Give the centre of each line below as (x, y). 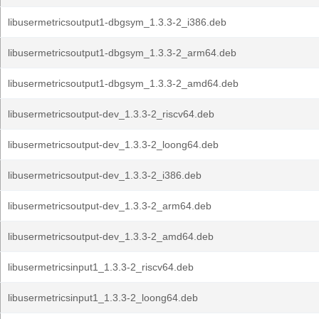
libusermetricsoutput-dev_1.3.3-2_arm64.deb (110, 206)
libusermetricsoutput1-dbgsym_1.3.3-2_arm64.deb (122, 53)
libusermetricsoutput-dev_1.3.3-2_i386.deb (105, 175)
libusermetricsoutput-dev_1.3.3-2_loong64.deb (113, 145)
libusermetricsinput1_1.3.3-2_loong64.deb (103, 298)
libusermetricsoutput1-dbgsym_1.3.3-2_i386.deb (117, 22)
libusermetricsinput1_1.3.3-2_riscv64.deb (101, 267)
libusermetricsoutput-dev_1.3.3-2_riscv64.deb (111, 114)
